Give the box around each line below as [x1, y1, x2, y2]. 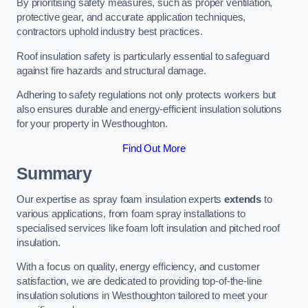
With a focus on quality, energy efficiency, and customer [16, 261, 260, 273]
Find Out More [122, 142, 186, 154]
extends [224, 193, 262, 205]
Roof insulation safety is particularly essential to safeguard [16, 50, 270, 62]
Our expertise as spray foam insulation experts [16, 193, 225, 205]
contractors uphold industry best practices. [16, 26, 203, 38]
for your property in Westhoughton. [16, 118, 168, 130]
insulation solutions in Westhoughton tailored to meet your [16, 290, 267, 302]
